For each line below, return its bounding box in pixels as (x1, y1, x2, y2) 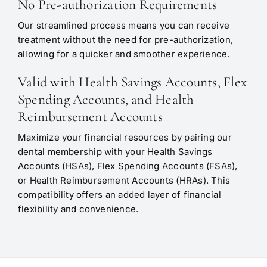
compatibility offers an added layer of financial (17, 189, 221, 201)
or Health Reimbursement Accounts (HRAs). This (17, 175, 231, 187)
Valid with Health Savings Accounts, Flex (17, 73, 247, 91)
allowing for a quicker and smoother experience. (17, 48, 230, 60)
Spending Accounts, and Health (17, 91, 194, 108)
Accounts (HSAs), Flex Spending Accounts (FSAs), (17, 160, 238, 172)
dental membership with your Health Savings (17, 146, 213, 158)
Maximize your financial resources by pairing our (17, 132, 232, 144)
